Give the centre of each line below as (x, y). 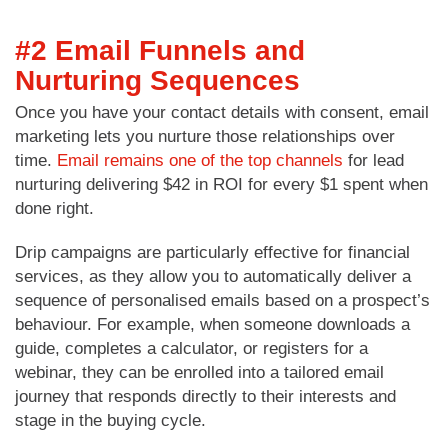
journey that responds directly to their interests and (205, 396)
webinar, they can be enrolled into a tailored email (199, 372)
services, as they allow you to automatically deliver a (213, 276)
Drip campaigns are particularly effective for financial (212, 252)
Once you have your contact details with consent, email (222, 112)
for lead (373, 160)
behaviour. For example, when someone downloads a (212, 324)
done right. (54, 208)
